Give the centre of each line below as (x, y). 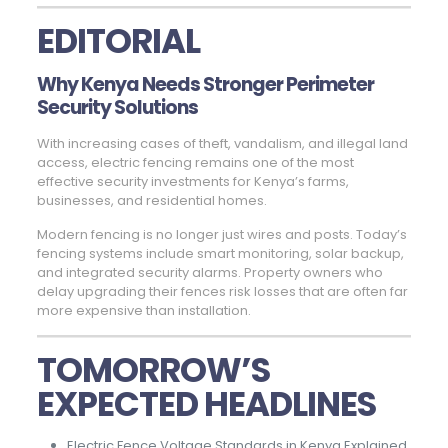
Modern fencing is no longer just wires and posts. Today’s (221, 235)
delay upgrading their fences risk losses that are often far (222, 292)
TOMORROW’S (153, 370)
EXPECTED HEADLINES (206, 404)
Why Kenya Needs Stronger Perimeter (205, 85)
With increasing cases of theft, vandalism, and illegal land (222, 144)
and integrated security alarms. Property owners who (209, 273)
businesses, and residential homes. (151, 201)
